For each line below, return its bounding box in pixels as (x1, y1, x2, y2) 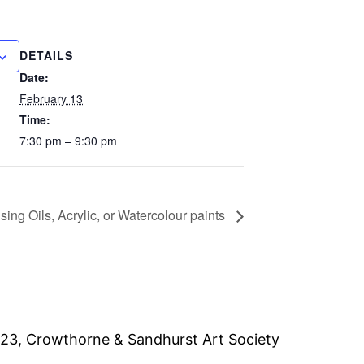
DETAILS (19, 47, 73, 64)
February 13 (19, 90, 83, 107)
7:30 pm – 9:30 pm (19, 132, 117, 149)
